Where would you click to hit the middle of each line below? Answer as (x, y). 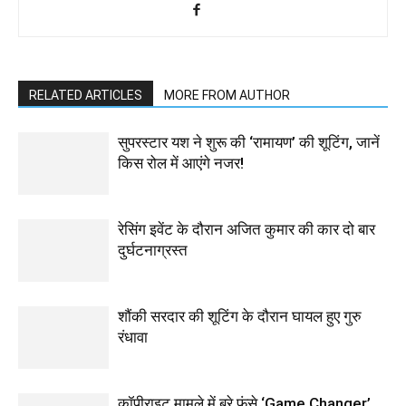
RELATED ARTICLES (86, 95)
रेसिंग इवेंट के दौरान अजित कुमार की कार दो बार (246, 229)
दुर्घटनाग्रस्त (153, 250)
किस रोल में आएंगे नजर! (181, 163)
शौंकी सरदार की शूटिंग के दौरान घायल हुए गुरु (240, 316)
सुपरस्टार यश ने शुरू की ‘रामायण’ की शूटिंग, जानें (249, 142)
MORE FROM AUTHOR (227, 95)
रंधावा (133, 337)
